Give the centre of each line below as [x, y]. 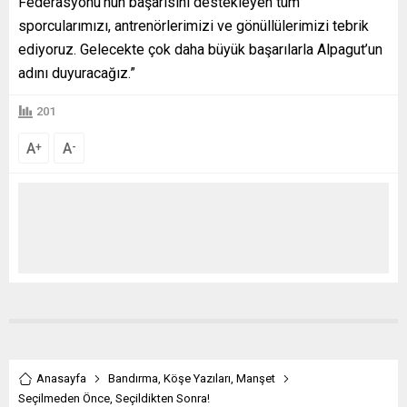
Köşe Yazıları [197, 378]
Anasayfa [61, 378]
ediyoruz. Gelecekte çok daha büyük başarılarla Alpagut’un [200, 49]
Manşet [256, 378]
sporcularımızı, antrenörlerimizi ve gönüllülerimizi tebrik [194, 25]
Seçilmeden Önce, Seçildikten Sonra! [114, 398]
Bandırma [133, 378]
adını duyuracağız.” [77, 73]
